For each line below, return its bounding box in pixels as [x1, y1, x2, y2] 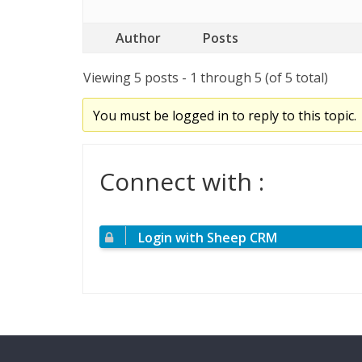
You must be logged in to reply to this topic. [92, 107, 356, 124]
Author [116, 29, 161, 47]
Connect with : [99, 165, 264, 198]
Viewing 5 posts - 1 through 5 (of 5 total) [83, 69, 328, 86]
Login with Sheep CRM [138, 229, 277, 246]
